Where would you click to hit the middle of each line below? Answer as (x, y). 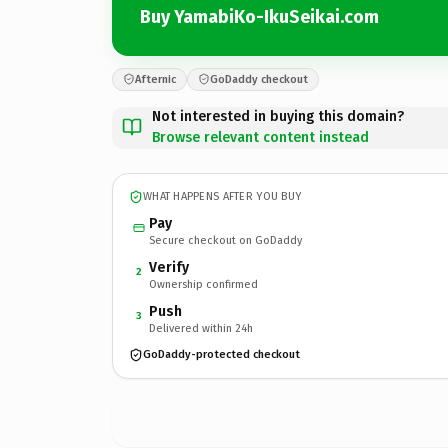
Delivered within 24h (201, 328)
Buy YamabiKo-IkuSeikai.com (259, 17)
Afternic (155, 79)
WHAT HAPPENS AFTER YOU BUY (222, 196)
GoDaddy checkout (259, 79)
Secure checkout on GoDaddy (225, 240)
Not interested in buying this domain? (278, 116)
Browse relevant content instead (260, 137)
